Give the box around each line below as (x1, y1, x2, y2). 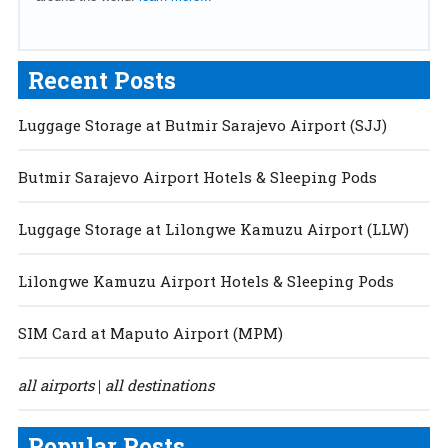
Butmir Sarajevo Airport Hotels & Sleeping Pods (17, 166, 377, 187)
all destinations (104, 374, 214, 395)
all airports (17, 374, 94, 395)
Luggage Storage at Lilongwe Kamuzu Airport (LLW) (17, 218, 409, 239)
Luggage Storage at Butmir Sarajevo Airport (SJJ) (17, 114, 387, 135)
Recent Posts (27, 64, 176, 95)
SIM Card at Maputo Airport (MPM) (17, 322, 283, 343)
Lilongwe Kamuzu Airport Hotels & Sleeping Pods (17, 270, 394, 291)
